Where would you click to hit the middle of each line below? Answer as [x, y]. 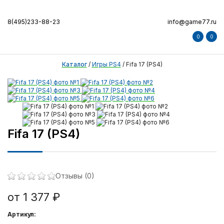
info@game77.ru [192, 22]
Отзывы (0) [75, 176]
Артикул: [22, 214]
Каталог [74, 64]
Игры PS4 [106, 64]
